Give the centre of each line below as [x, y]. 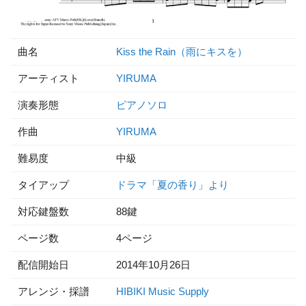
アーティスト [48, 78]
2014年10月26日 [153, 265]
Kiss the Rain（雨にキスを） [182, 52]
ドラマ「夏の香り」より [172, 185]
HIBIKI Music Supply [163, 291]
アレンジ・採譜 [54, 291]
